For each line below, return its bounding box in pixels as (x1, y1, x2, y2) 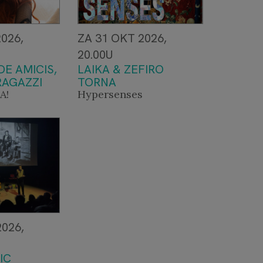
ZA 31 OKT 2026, (77, 31, 167, 46)
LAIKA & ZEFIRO (77, 62, 164, 77)
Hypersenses (77, 87, 143, 102)
